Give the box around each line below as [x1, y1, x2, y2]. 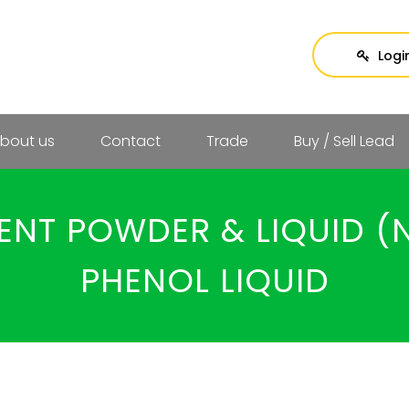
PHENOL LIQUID [79, 257, 330, 304]
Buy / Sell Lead [293, 130, 394, 152]
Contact [100, 130, 161, 152]
